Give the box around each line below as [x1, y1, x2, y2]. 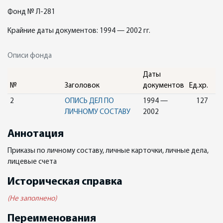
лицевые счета [7, 158, 57, 166]
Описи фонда [7, 52, 52, 60]
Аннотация [7, 128, 64, 140]
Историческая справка [7, 176, 122, 188]
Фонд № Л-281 [7, 8, 55, 16]
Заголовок [64, 82, 100, 90]
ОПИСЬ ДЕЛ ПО [64, 98, 114, 105]
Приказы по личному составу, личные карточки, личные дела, [7, 147, 209, 155]
